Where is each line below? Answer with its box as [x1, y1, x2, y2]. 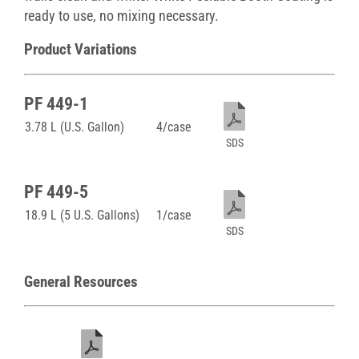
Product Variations [24, 41, 137, 59]
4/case [156, 119, 192, 135]
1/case [156, 207, 192, 223]
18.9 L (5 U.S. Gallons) [25, 207, 139, 223]
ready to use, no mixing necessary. [24, 7, 219, 25]
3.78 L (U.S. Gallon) [25, 119, 124, 135]
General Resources [24, 272, 138, 291]
